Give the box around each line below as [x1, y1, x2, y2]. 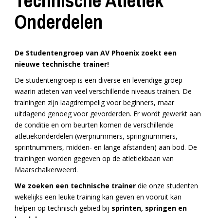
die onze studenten [136, 181, 198, 191]
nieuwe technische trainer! [15, 59, 109, 69]
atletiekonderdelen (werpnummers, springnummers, [15, 131, 178, 141]
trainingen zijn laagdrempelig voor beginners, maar [15, 98, 174, 108]
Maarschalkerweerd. [15, 165, 78, 175]
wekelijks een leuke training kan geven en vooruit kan [15, 192, 182, 202]
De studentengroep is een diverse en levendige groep [15, 75, 182, 85]
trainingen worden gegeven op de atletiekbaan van [15, 154, 174, 163]
